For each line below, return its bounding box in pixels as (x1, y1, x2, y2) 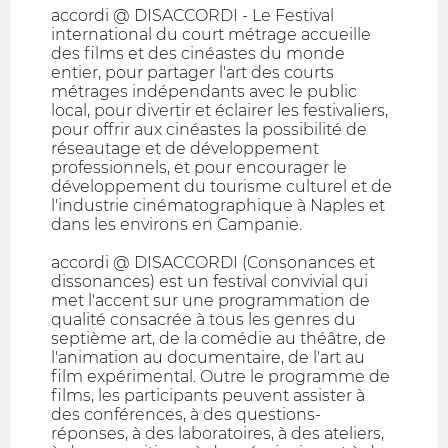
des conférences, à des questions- (51, 405, 322, 425)
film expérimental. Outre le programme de (51, 367, 391, 387)
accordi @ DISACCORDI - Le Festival (51, 6, 335, 26)
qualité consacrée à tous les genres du (51, 310, 357, 330)
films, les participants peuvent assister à (51, 386, 366, 406)
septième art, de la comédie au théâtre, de (51, 329, 387, 349)
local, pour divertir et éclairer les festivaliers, (51, 101, 389, 121)
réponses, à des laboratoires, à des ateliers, (51, 424, 385, 444)
